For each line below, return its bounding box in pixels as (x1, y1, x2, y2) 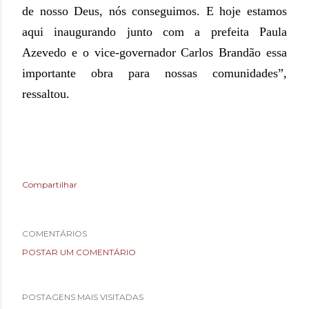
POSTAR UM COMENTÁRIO (22, 247, 136, 258)
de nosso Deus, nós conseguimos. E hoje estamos (22, 4, 287, 19)
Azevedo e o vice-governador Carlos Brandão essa (22, 46, 287, 60)
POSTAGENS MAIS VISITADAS (22, 292, 143, 303)
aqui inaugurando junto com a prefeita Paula (22, 25, 287, 39)
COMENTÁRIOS (22, 228, 87, 239)
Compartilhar (22, 179, 77, 190)
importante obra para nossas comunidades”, (22, 66, 287, 81)
